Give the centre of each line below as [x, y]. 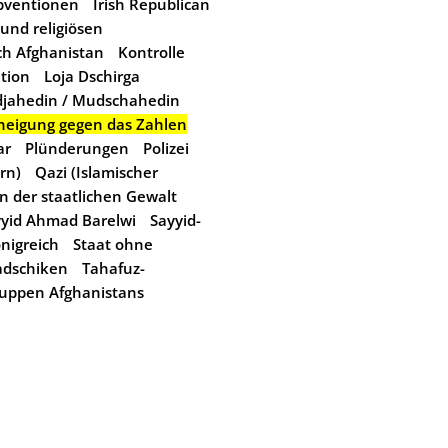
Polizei [166, 148]
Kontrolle [151, 52]
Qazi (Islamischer [96, 172]
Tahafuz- [113, 268]
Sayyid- [175, 220]
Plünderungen [77, 148]
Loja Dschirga [92, 76]
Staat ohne [113, 244]
